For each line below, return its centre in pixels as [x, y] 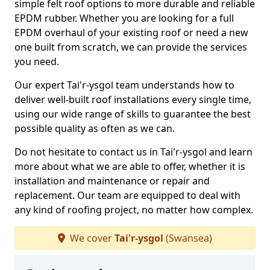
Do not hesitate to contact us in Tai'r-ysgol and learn [133, 152]
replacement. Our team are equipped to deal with [127, 195]
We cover [91, 238]
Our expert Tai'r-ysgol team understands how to [124, 85]
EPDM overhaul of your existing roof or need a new [131, 33]
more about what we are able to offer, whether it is [130, 166]
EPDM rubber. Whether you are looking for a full [124, 18]
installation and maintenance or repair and [112, 181]
